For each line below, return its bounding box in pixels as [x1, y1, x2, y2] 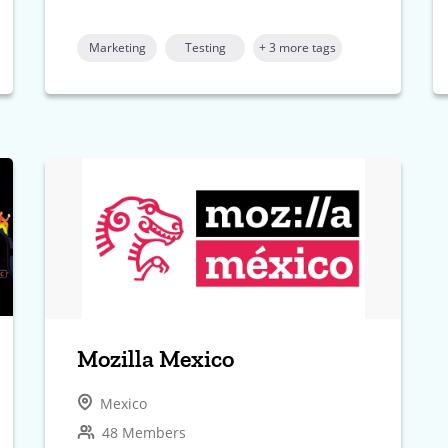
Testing [184, 38, 226, 56]
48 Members [98, 423, 187, 443]
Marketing [88, 38, 146, 56]
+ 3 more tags [259, 38, 337, 56]
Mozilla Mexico [77, 344, 235, 374]
